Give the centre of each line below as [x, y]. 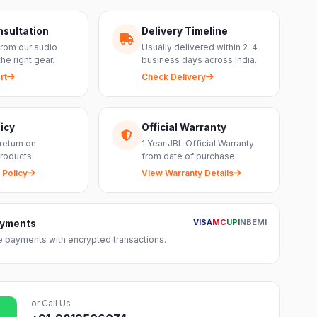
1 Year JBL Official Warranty [197, 143]
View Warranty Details [187, 173]
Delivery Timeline [184, 31]
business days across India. [199, 60]
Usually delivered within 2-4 [199, 47]
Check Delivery [173, 77]
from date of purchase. [189, 156]
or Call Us [51, 303]
